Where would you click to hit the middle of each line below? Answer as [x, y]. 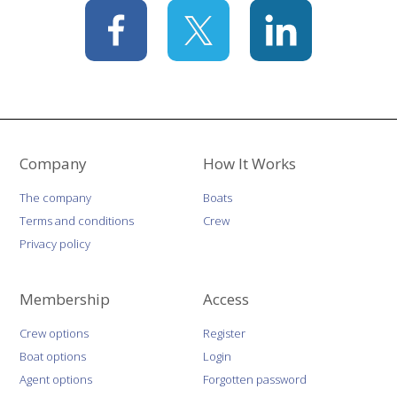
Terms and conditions [77, 220]
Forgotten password [255, 379]
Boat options [53, 356]
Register [224, 333]
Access [226, 299]
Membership [65, 299]
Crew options [54, 333]
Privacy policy [55, 243]
